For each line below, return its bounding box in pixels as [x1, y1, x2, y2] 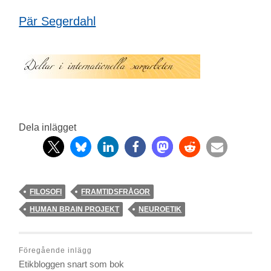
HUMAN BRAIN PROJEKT [30, 205, 120, 214]
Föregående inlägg [19, 246, 93, 255]
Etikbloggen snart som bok [19, 259, 125, 269]
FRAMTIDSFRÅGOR [81, 188, 151, 196]
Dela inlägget [19, 122, 77, 132]
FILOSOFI [30, 188, 62, 196]
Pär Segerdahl [19, 15, 96, 28]
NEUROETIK [139, 205, 182, 214]
